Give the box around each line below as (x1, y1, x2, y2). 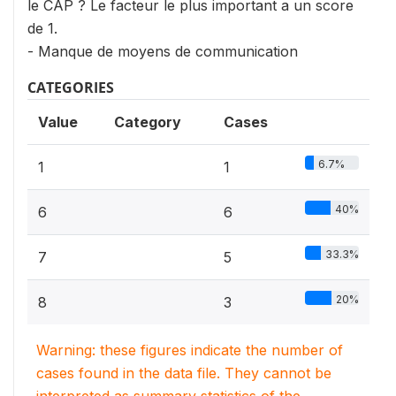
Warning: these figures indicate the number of (36, 340, 343, 359)
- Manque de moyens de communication (27, 42, 298, 60)
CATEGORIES (27, 77, 114, 97)
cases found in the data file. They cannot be (36, 363, 331, 382)
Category (114, 112, 181, 131)
